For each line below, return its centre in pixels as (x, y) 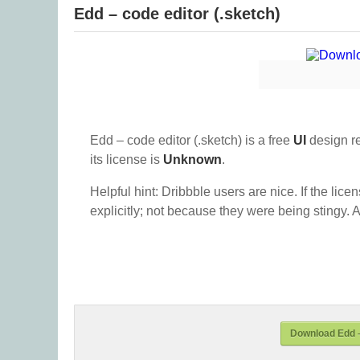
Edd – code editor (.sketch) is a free (192, 140)
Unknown (192, 160)
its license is (127, 160)
